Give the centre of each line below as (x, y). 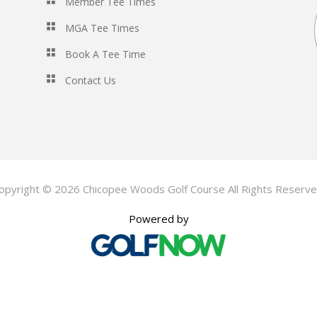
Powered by (158, 219)
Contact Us (91, 80)
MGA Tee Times (102, 28)
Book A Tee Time (105, 54)
